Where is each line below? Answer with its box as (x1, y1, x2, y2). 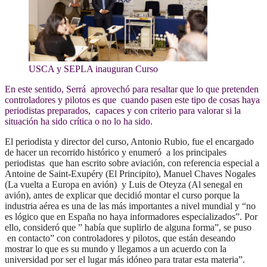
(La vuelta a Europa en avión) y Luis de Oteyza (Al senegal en (5, 179, 243, 190)
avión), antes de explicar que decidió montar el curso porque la (5, 190, 240, 201)
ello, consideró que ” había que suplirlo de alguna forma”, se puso (5, 222, 252, 233)
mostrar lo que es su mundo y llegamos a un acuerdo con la (5, 244, 226, 254)
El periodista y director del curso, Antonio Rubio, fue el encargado (5, 136, 254, 147)
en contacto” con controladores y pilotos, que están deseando (5, 233, 235, 244)
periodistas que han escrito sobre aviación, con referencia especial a (5, 158, 259, 169)
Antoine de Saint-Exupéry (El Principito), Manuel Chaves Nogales (5, 169, 256, 179)
